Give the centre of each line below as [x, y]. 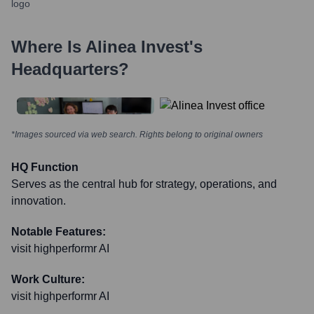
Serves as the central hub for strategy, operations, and [144, 184]
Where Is [48, 47]
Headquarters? [70, 69]
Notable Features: [59, 232]
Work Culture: [48, 279]
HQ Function [45, 167]
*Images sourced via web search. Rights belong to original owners [137, 135]
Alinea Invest [137, 47]
